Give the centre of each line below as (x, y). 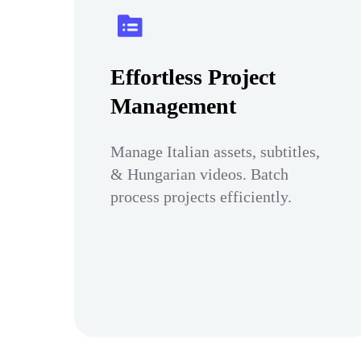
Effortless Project (193, 77)
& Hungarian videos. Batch (199, 174)
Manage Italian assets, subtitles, (215, 151)
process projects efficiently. (201, 197)
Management (173, 106)
